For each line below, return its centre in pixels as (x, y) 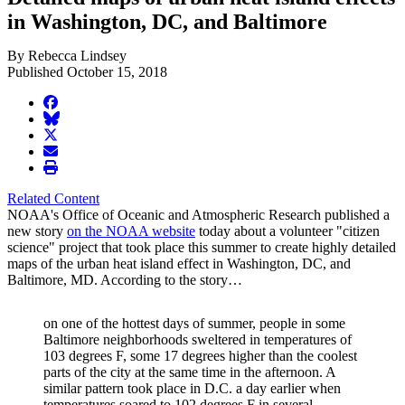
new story (37, 231)
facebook (69, 102)
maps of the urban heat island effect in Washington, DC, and (179, 264)
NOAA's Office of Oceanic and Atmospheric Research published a (198, 215)
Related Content (53, 199)
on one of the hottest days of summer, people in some (194, 324)
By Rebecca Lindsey (67, 56)
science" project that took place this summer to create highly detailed (202, 248)
